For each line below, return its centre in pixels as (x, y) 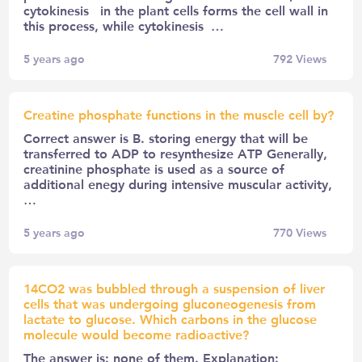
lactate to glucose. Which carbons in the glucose (170, 318)
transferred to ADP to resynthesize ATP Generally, (176, 153)
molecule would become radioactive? (137, 334)
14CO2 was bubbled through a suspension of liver (175, 288)
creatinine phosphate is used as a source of (154, 168)
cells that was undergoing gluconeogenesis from (170, 303)
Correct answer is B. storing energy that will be (166, 137)
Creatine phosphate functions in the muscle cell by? (179, 114)
